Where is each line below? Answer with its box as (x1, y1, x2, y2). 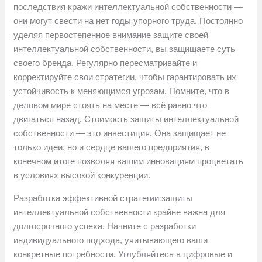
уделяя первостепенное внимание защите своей (13, 30, 209, 40)
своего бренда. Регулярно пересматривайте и (13, 58, 198, 68)
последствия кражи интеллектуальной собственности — (13, 2, 243, 12)
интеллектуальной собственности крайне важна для (13, 207, 226, 218)
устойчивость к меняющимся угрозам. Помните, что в (13, 86, 230, 96)
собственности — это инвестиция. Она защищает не (13, 128, 226, 139)
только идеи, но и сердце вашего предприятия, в (13, 142, 210, 153)
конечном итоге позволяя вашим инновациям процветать (13, 156, 244, 167)
